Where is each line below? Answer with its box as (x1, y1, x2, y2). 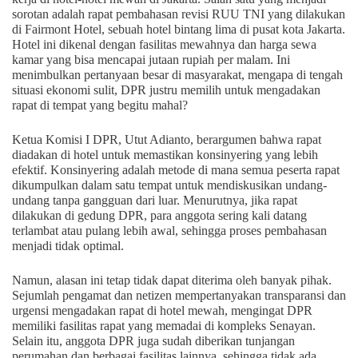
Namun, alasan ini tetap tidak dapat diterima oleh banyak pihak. (12, 273, 332, 288)
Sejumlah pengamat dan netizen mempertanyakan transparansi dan (12, 288, 346, 303)
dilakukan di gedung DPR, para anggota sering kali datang (12, 209, 307, 223)
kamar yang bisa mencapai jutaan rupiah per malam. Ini (12, 53, 290, 67)
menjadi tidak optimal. (12, 239, 124, 253)
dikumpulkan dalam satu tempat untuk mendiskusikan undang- (12, 178, 327, 193)
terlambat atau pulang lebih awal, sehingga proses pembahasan (12, 224, 327, 238)
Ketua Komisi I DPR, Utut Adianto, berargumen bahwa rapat (12, 133, 321, 147)
